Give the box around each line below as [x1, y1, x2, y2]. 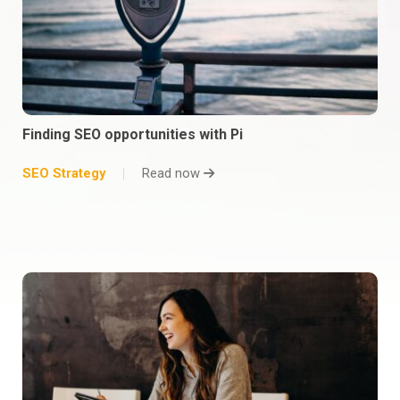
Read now [142, 164, 204, 181]
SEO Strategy [22, 164, 105, 181]
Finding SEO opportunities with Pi [22, 125, 243, 143]
